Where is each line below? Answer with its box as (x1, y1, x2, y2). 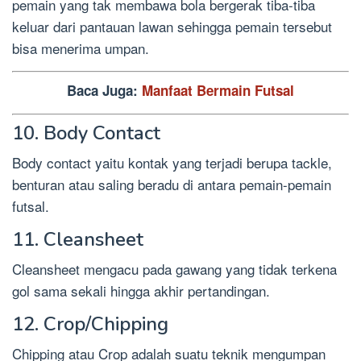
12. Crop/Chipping (12, 310, 168, 337)
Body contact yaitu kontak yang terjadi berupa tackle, (12, 151, 332, 172)
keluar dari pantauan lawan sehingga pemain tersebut (12, 15, 332, 36)
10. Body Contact (12, 119, 160, 146)
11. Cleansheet (12, 226, 143, 252)
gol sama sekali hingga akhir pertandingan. (12, 280, 270, 301)
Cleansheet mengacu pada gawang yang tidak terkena (12, 258, 337, 279)
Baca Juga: (67, 81, 142, 101)
